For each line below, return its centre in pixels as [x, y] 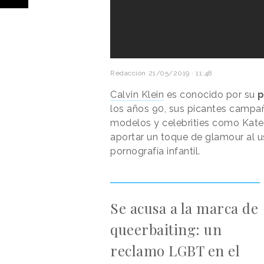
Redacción [128, 73]
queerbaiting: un [166, 230]
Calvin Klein [137, 95]
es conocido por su [211, 95]
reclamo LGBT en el [175, 251]
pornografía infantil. [155, 151]
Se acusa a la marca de [184, 208]
